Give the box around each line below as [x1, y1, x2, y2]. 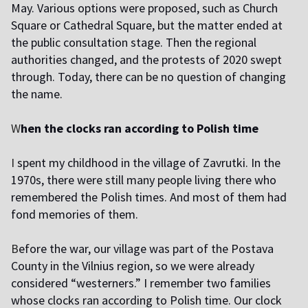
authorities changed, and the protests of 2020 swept [11, 52, 282, 68]
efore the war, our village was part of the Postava [19, 241, 274, 257]
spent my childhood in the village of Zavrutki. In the [14, 155, 280, 171]
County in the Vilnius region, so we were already [11, 258, 254, 274]
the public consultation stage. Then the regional [11, 34, 256, 51]
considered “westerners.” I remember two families [11, 275, 271, 291]
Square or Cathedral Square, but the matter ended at [11, 17, 283, 34]
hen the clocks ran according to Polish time [21, 120, 258, 137]
